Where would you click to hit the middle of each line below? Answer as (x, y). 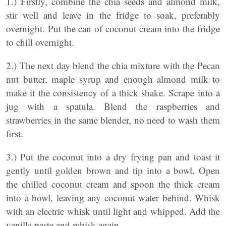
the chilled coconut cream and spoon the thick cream (113, 184)
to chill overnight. (40, 42)
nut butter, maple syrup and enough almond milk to (113, 79)
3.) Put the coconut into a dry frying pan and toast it (113, 157)
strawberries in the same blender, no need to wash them (113, 120)
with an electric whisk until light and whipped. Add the (113, 211)
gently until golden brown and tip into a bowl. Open (113, 170)
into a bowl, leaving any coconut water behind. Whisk (113, 197)
